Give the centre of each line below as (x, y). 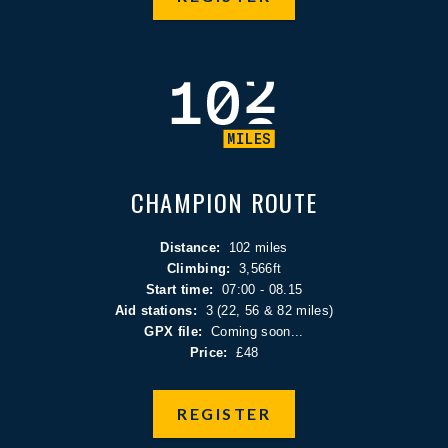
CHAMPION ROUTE (224, 201)
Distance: (194, 247)
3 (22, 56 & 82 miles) (269, 310)
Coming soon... (257, 331)
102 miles (258, 247)
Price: (208, 352)
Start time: (179, 289)
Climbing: (198, 268)
